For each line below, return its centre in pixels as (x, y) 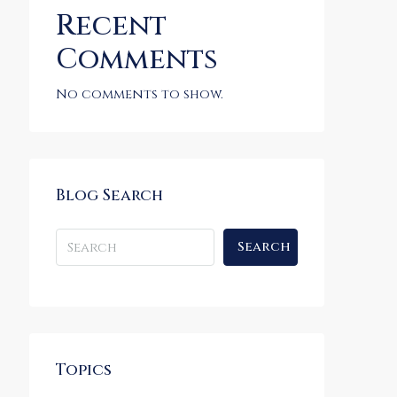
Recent (111, 26)
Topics (84, 370)
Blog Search (109, 195)
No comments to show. (140, 94)
